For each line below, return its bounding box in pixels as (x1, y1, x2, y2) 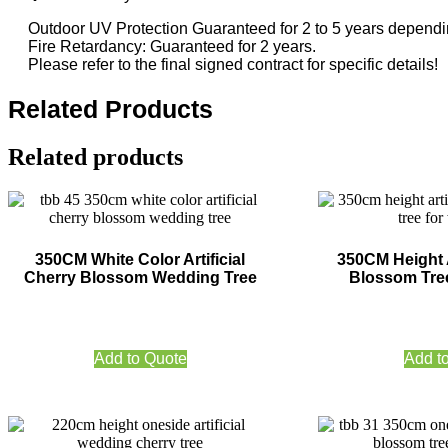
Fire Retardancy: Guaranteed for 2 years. (28, 37, 316, 55)
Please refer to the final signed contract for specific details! (28, 55, 438, 73)
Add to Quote (93, 350, 187, 368)
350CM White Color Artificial (35, 251, 246, 269)
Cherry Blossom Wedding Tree (23, 269, 257, 287)
